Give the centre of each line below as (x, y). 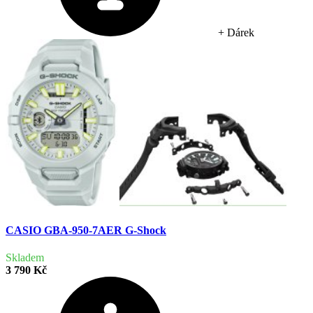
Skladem (25, 257)
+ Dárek (236, 33)
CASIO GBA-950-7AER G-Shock (86, 230)
